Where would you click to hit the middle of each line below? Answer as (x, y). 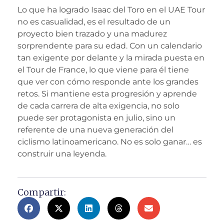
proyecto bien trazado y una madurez (92, 34)
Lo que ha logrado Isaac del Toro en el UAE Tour (111, 10)
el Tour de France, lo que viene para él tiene (103, 70)
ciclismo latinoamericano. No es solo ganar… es (110, 142)
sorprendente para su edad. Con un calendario (110, 46)
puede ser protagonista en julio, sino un (96, 118)
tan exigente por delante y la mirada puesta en (111, 58)
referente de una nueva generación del (95, 130)
